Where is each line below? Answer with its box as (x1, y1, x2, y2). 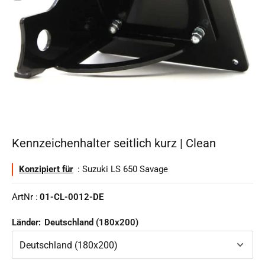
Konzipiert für (19, 164, 73, 175)
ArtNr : (12, 192, 38, 203)
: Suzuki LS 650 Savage (75, 164, 168, 175)
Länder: (12, 217, 43, 228)
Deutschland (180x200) (44, 217, 138, 228)
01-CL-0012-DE (40, 192, 104, 203)
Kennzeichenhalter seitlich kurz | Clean (12, 136, 216, 151)
